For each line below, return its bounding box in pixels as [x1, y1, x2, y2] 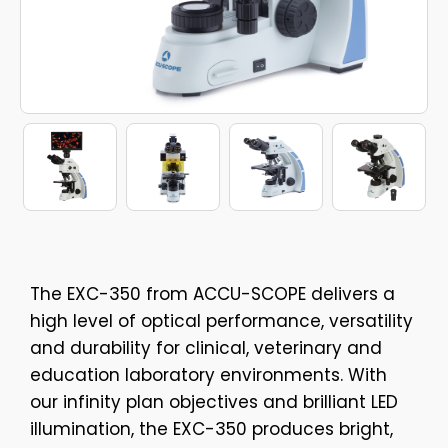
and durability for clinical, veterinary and [30, 336, 382, 361]
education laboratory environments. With [30, 363, 387, 388]
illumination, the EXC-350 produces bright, [30, 417, 393, 442]
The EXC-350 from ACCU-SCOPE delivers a [30, 282, 395, 307]
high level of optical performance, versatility [30, 309, 413, 334]
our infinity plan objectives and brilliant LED [30, 390, 398, 415]
